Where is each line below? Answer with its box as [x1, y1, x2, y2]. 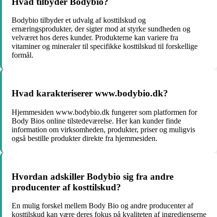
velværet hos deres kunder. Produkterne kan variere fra [12, 33, 178, 42]
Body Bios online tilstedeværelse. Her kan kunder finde [12, 116, 181, 125]
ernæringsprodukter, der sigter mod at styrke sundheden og [12, 25, 190, 33]
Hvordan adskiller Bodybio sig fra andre [12, 171, 173, 182]
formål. [12, 51, 33, 60]
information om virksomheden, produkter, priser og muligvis [12, 125, 195, 134]
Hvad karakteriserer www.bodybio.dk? [12, 88, 168, 99]
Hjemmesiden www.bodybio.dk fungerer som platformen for [12, 108, 197, 116]
